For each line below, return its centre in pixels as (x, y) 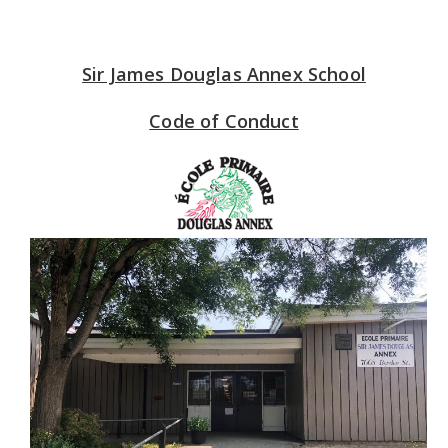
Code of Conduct (224, 121)
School (336, 74)
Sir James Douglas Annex (192, 74)
